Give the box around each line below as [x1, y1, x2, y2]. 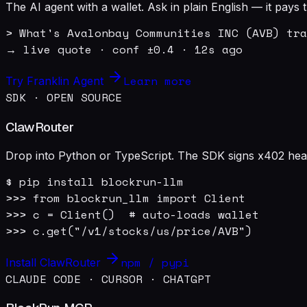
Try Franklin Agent [5, 74, 107, 88]
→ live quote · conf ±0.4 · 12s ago [5, 41, 243, 58]
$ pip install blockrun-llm [5, 173, 184, 190]
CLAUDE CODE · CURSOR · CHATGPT [5, 270, 211, 287]
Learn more [123, 73, 192, 90]
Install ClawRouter [5, 255, 104, 269]
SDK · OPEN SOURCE [5, 89, 122, 106]
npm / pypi [121, 254, 189, 271]
